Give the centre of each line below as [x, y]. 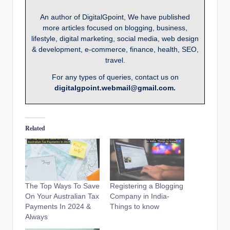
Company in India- [140, 196]
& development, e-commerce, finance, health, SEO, [115, 49]
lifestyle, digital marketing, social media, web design [115, 38]
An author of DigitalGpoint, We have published [115, 17]
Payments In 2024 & [58, 207]
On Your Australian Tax [62, 196]
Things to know [135, 207]
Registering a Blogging [147, 186]
